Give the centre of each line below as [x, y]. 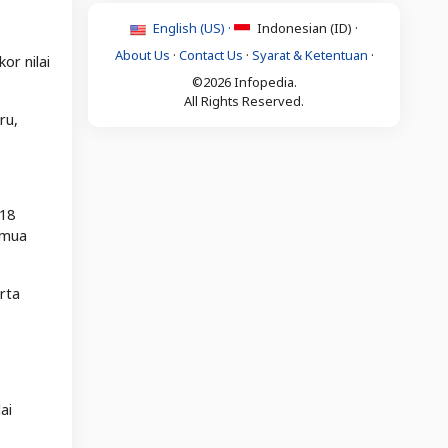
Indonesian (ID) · [306, 27]
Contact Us [210, 54]
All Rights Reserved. [244, 100]
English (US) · [192, 27]
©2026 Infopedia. [244, 81]
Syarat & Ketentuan [309, 54]
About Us [142, 54]
